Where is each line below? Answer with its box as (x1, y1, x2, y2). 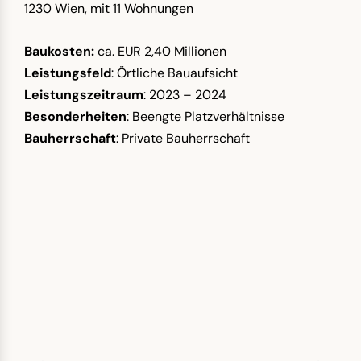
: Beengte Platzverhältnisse (127, 107, 284, 125)
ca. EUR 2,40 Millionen (98, 42, 226, 60)
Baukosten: (24, 42, 98, 60)
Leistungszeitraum (24, 85, 143, 103)
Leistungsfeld (24, 64, 111, 81)
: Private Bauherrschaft (116, 129, 250, 147)
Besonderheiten (24, 107, 127, 125)
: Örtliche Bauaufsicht (111, 64, 238, 81)
